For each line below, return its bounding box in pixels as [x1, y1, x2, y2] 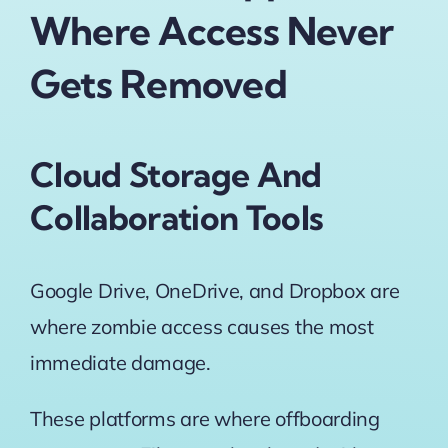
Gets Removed [29, 60, 287, 109]
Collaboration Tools [29, 196, 324, 239]
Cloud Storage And [29, 153, 322, 196]
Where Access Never [29, 7, 394, 56]
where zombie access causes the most [29, 314, 374, 340]
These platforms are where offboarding [29, 406, 380, 432]
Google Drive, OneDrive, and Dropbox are [29, 278, 400, 304]
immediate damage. [29, 350, 216, 376]
